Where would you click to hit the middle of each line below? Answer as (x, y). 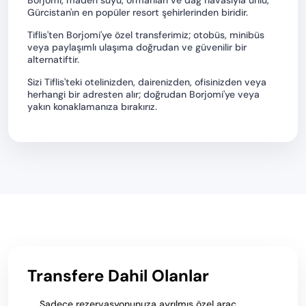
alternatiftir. (53, 59)
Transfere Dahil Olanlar (118, 276)
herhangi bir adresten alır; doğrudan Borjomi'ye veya (143, 94)
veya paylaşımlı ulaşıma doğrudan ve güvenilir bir (137, 47)
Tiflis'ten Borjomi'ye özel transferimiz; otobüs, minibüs (146, 35)
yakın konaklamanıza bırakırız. (92, 107)
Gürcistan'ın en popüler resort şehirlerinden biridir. (138, 12)
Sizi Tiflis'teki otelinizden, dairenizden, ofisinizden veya (147, 82)
